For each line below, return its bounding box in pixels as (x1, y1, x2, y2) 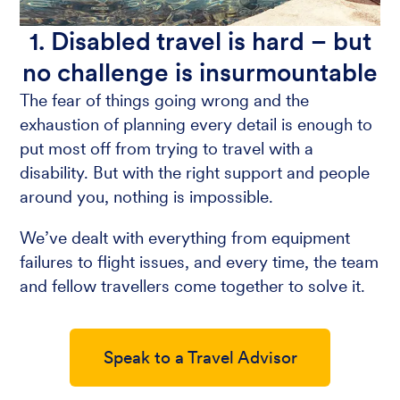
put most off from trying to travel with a (20, 138, 314, 160)
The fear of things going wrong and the (20, 90, 310, 112)
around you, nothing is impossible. (20, 187, 274, 208)
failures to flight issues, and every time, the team (20, 251, 379, 272)
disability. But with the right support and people (20, 162, 371, 184)
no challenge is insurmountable (22, 56, 378, 89)
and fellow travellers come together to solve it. (20, 275, 366, 296)
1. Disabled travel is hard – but (29, 25, 371, 58)
